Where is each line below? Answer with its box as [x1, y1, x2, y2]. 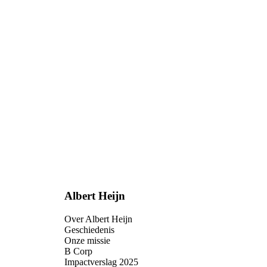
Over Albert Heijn [64, 213, 132, 224]
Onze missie [64, 235, 110, 246]
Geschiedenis [64, 224, 114, 235]
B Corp [64, 246, 92, 256]
